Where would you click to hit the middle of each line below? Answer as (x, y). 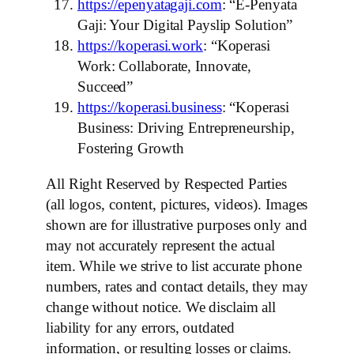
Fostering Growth (131, 149)
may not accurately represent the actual (161, 245)
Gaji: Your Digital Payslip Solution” (185, 25)
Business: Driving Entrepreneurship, (186, 128)
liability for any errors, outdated (140, 327)
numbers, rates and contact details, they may (177, 286)
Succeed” (105, 87)
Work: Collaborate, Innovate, (165, 66)
